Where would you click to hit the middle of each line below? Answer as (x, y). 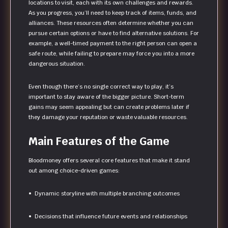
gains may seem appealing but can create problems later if (109, 107)
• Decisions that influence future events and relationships (108, 217)
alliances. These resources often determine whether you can (111, 23)
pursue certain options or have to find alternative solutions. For (114, 33)
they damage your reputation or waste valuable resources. (108, 117)
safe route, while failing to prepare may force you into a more (111, 54)
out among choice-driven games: (74, 171)
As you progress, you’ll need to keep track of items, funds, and (112, 13)
